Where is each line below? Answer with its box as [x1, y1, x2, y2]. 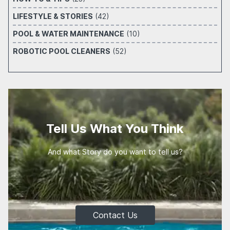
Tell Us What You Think [46, 121, 184, 136]
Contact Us [92, 210, 138, 220]
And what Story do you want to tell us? [47, 147, 183, 156]
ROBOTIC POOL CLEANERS [13, 47, 110, 55]
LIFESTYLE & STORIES [13, 12, 93, 21]
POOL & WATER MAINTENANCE [13, 29, 124, 38]
